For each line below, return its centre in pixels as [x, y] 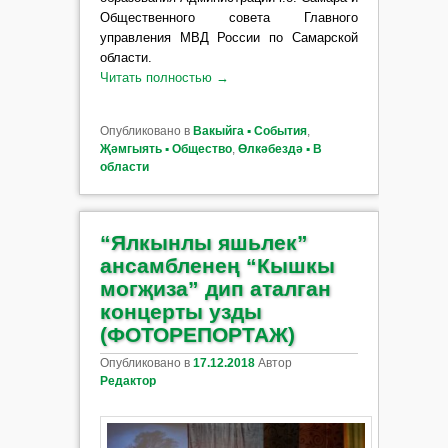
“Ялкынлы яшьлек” [203, 243]
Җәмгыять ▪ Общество [165, 149]
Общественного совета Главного [228, 18]
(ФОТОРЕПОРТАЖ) [197, 335]
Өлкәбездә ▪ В [279, 149]
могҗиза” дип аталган [215, 289]
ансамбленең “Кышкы [217, 266]
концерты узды [180, 312]
